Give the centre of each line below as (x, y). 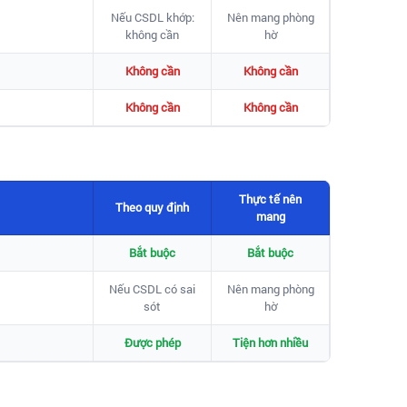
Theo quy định (152, 207)
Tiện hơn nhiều (270, 342)
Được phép (152, 342)
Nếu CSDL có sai (152, 288)
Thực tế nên (270, 199)
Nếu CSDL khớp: (152, 17)
